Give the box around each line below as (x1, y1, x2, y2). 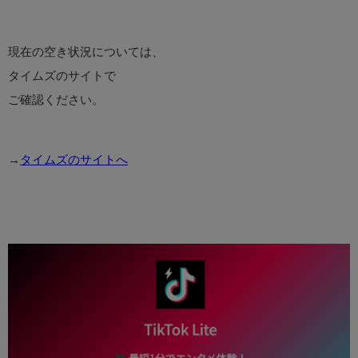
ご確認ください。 (8, 93, 104, 106)
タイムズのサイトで (8, 70, 116, 82)
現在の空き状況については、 (8, 46, 164, 58)
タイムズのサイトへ (20, 153, 128, 166)
